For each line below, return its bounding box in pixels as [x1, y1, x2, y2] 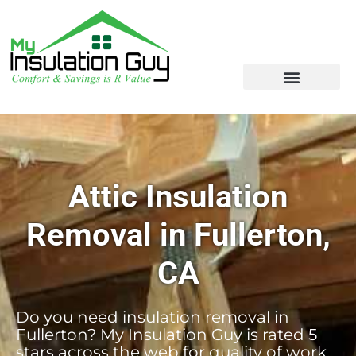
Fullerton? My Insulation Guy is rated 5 [16, 325, 317, 344]
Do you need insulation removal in [16, 308, 289, 327]
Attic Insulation [68, 178, 288, 215]
